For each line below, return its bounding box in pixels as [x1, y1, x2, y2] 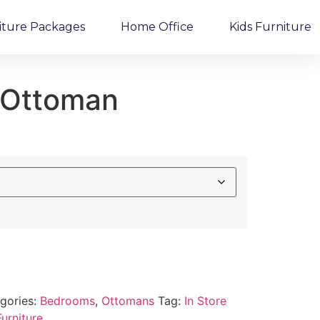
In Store [184, 293, 226, 308]
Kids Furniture [229, 20, 311, 34]
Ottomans [101, 293, 154, 308]
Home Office [121, 20, 194, 34]
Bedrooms [39, 293, 95, 308]
